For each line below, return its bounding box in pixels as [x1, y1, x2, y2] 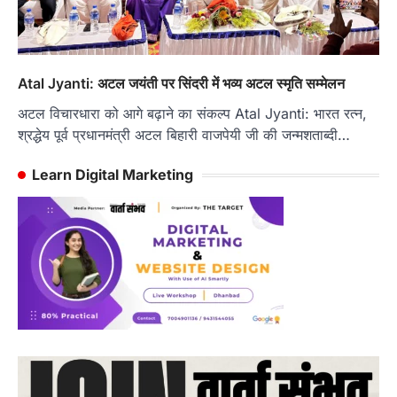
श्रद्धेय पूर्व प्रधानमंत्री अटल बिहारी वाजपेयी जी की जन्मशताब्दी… [18, 126, 350, 144]
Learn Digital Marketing [32, 166, 193, 184]
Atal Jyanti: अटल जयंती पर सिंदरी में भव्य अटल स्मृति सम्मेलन [18, 74, 345, 93]
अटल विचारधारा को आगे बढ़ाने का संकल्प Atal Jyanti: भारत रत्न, [18, 105, 367, 123]
